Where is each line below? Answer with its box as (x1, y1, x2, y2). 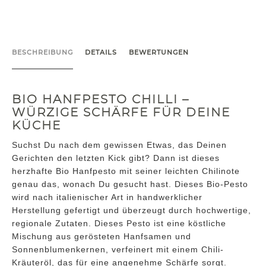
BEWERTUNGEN (129, 49, 189, 56)
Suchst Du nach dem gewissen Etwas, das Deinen (12, 140, 227, 150)
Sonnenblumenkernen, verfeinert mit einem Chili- (12, 245, 224, 255)
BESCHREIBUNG (12, 49, 73, 56)
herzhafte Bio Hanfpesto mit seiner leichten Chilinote (12, 166, 240, 176)
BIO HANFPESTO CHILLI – (12, 94, 189, 106)
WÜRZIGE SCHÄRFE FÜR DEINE (12, 107, 230, 119)
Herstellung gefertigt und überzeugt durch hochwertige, (12, 205, 251, 216)
